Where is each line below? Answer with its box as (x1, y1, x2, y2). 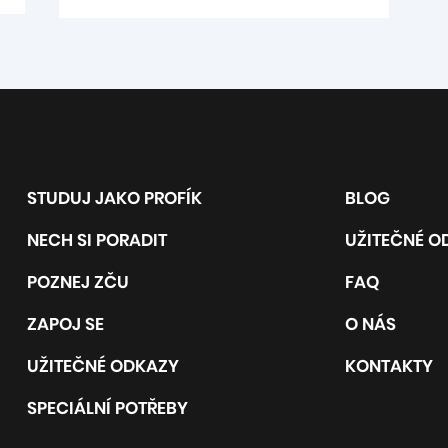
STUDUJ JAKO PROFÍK (26, 185, 202, 210)
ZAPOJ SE (26, 311, 104, 336)
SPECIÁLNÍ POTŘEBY (26, 395, 188, 420)
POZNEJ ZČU (26, 269, 129, 294)
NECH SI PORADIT (26, 227, 167, 252)
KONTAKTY (345, 353, 434, 378)
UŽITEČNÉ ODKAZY (26, 353, 179, 378)
